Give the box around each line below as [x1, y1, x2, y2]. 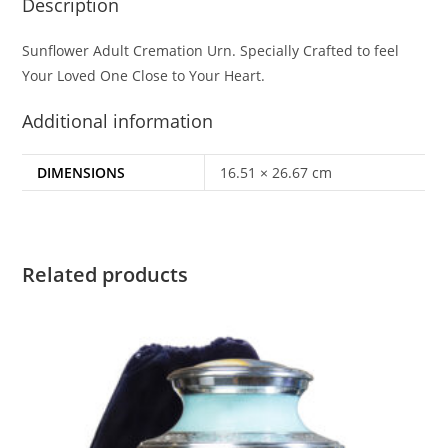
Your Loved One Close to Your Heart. [22, 66, 266, 86]
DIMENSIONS [37, 163, 126, 183]
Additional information [22, 109, 214, 134]
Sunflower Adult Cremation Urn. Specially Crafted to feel [22, 41, 400, 61]
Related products [22, 261, 189, 289]
